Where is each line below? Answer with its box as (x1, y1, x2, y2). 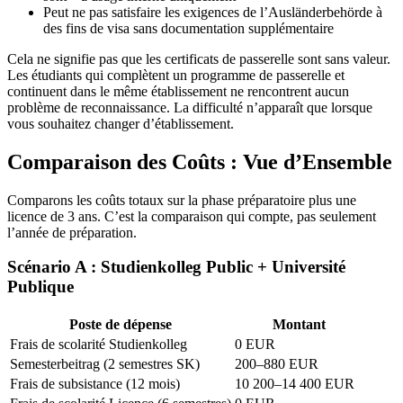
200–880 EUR (235, 356, 318, 372)
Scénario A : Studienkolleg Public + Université (7, 257, 345, 277)
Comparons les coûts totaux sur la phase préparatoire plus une (7, 192, 356, 208)
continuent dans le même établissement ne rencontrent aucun (7, 83, 349, 99)
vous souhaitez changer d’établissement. (7, 115, 234, 131)
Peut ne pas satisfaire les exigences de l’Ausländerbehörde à (43, 4, 382, 20)
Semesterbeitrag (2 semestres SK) (10, 356, 200, 372)
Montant (273, 317, 326, 332)
